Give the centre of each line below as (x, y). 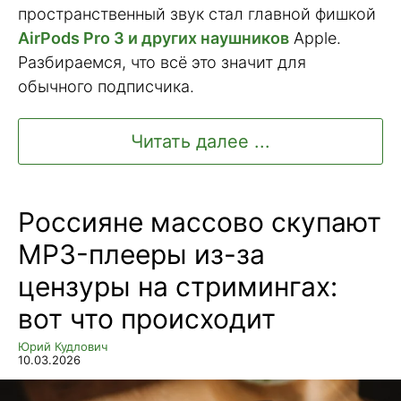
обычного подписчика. (106, 87)
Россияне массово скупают (200, 222)
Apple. (315, 38)
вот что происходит (147, 319)
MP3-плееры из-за (141, 255)
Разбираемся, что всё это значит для (162, 63)
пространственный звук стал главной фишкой (197, 14)
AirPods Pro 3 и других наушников (154, 38)
